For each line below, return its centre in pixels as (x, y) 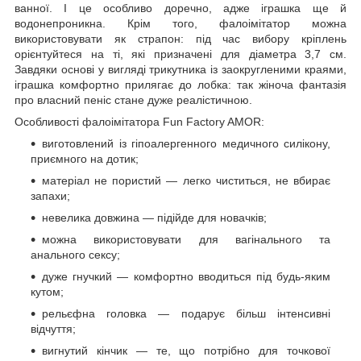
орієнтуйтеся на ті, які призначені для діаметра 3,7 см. (180, 54)
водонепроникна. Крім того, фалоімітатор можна (180, 23)
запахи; (50, 195)
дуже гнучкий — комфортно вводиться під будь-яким (186, 276)
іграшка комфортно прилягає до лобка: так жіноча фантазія (180, 84)
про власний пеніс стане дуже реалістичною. (133, 100)
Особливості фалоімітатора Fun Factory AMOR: (139, 121)
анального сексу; (75, 254)
